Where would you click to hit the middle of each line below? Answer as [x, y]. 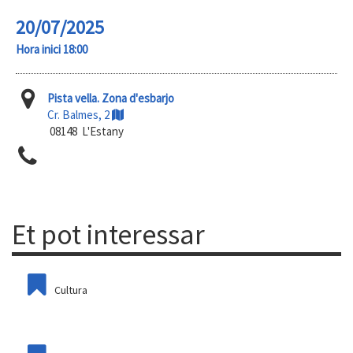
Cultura [71, 290]
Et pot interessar [108, 234]
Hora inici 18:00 [52, 49]
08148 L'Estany [85, 131]
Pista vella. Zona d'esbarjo [111, 98]
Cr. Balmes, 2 [80, 115]
